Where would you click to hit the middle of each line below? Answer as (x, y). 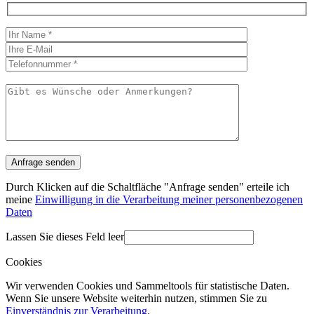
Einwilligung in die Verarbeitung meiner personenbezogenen (169, 199)
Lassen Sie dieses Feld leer (65, 236)
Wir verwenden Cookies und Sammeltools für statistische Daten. (148, 285)
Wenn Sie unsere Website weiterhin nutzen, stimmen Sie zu (136, 298)
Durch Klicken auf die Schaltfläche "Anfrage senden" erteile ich (148, 186)
